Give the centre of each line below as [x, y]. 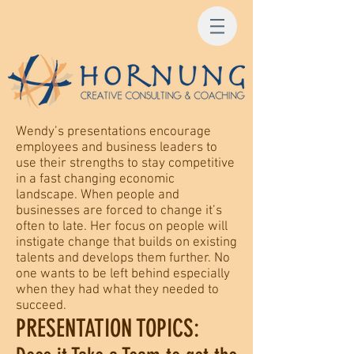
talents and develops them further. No [123, 258]
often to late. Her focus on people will [122, 227]
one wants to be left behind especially [123, 274]
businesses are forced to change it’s [119, 211]
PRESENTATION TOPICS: [107, 328]
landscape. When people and [98, 195]
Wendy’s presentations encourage [113, 132]
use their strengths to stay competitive [125, 164]
